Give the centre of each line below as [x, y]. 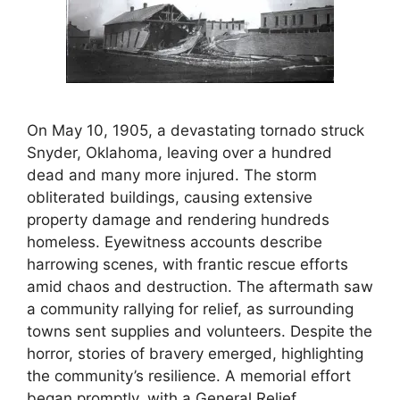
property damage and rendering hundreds [178, 220]
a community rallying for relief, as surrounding [190, 309]
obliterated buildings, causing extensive [170, 198]
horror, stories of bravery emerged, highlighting [195, 354]
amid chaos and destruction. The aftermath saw [200, 287]
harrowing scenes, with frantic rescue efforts [187, 265]
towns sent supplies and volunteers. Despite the [200, 332]
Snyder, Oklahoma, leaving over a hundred [179, 153]
